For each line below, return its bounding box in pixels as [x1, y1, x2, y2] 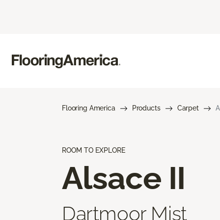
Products [132, 104, 161, 112]
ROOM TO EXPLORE [62, 146, 125, 154]
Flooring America [62, 104, 115, 112]
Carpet [177, 104, 199, 112]
